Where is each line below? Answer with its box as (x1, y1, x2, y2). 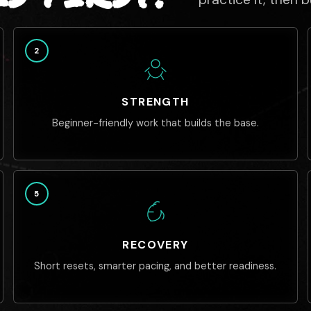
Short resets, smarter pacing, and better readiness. (34, 260, 277, 272)
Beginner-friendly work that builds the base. (51, 117, 259, 129)
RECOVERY (122, 237, 189, 252)
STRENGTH (121, 94, 190, 109)
